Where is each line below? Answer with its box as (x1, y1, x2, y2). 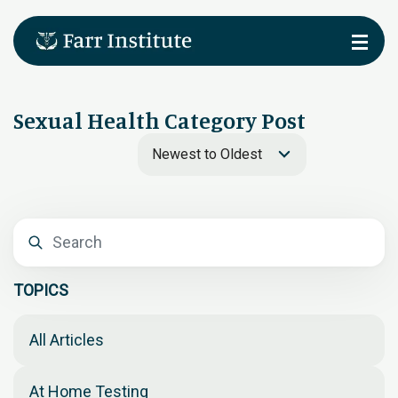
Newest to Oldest (152, 146, 262, 163)
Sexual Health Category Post (13, 107, 306, 134)
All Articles (29, 330, 104, 349)
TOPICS (13, 281, 68, 299)
